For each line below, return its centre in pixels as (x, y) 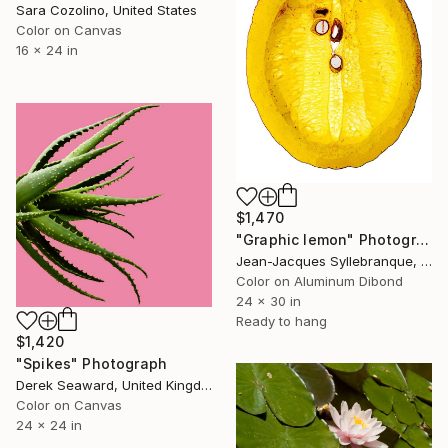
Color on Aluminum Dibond (319, 280)
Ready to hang (281, 320)
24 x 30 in (268, 300)
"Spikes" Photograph (92, 363)
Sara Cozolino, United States (106, 10)
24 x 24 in (49, 424)
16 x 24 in (47, 50)
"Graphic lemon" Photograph (422, 239)
